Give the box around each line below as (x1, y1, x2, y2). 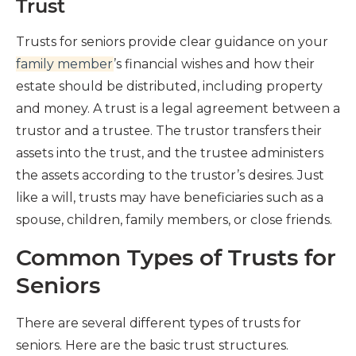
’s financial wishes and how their (114, 56, 315, 72)
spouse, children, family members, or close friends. (16, 211, 332, 227)
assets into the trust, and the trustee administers (16, 145, 323, 161)
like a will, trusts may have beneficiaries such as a (16, 189, 323, 205)
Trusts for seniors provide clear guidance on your (16, 33, 328, 49)
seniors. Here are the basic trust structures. (16, 337, 288, 353)
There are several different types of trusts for (16, 315, 301, 331)
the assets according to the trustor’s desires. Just (16, 167, 324, 183)
